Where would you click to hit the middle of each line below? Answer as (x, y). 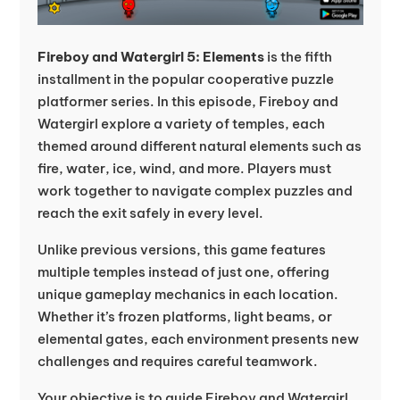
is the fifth (298, 57)
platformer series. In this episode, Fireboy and (187, 102)
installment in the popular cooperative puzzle (185, 79)
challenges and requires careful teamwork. (177, 362)
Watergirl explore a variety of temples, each (181, 124)
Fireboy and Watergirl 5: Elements (150, 57)
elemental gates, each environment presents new (198, 339)
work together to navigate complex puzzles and (195, 191)
